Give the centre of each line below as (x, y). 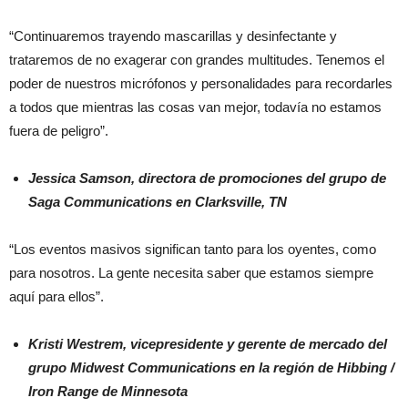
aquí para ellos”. (56, 297)
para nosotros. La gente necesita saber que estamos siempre (191, 273)
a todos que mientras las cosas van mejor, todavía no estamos (195, 107)
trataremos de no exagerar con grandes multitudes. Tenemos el (197, 60)
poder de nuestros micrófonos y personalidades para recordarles (201, 84)
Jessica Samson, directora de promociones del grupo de (207, 178)
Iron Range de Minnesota (108, 392)
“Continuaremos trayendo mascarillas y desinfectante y (173, 36)
